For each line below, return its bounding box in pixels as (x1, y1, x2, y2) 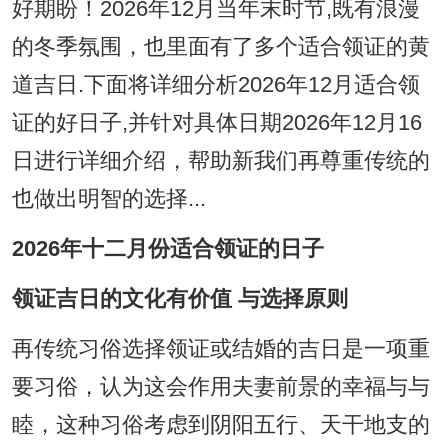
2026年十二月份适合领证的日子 (11, 237, 324, 262)
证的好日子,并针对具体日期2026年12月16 (11, 111, 422, 136)
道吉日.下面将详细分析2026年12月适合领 (11, 73, 420, 98)
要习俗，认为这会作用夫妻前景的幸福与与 (11, 375, 430, 400)
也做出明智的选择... (11, 187, 206, 212)
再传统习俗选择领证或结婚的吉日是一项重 (11, 337, 430, 362)
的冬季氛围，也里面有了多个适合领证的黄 (11, 35, 430, 60)
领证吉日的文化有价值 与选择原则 (11, 287, 348, 312)
